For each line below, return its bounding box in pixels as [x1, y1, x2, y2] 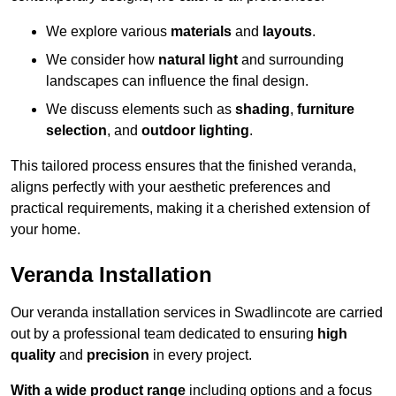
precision [87, 347, 149, 363]
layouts [263, 24, 312, 40]
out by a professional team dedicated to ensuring [11, 326, 317, 342]
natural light [158, 52, 238, 68]
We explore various [46, 24, 171, 40]
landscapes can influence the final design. [46, 73, 308, 89]
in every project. [149, 347, 252, 363]
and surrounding [238, 52, 344, 68]
